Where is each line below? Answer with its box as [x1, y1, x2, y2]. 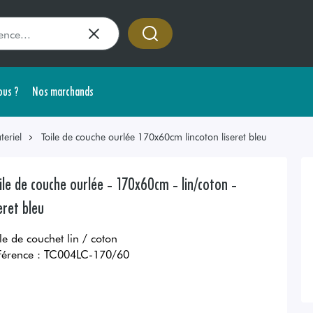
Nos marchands [32, 82, 94, 99]
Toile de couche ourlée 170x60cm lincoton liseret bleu [41, 130, 267, 143]
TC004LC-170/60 [44, 246, 129, 262]
